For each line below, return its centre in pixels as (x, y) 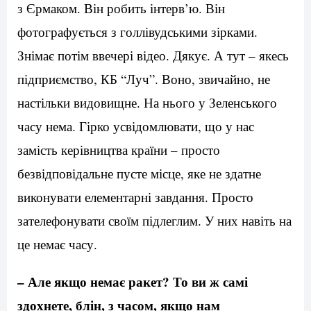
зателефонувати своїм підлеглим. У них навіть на (154, 221)
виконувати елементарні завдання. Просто (135, 197)
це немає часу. (57, 244)
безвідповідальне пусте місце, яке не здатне (139, 174)
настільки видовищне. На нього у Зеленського (147, 103)
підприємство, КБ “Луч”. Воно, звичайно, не (144, 79)
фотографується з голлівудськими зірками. (137, 32)
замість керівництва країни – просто (119, 150)
